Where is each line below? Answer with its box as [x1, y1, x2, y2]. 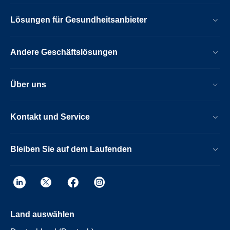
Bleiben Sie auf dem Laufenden [10, 144, 132, 154]
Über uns [10, 80, 46, 89]
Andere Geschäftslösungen [10, 47, 118, 56]
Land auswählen [10, 209, 74, 219]
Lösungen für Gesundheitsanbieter [10, 15, 147, 24]
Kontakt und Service [10, 112, 90, 121]
